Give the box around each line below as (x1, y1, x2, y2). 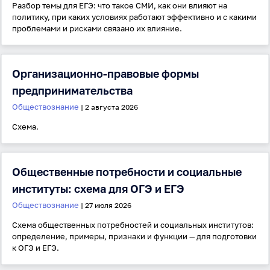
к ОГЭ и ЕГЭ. (12, 243, 59, 253)
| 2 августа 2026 (79, 102, 138, 111)
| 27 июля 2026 (79, 201, 131, 210)
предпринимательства (12, 84, 133, 97)
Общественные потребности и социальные (12, 165, 242, 178)
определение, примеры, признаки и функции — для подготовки (12, 231, 257, 241)
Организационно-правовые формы (12, 67, 199, 80)
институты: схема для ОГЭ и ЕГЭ (12, 182, 184, 195)
